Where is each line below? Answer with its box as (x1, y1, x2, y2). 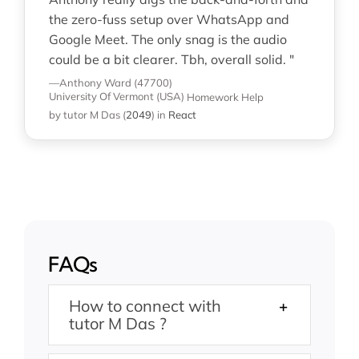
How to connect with (68, 295, 221, 316)
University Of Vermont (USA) (48, 90, 184, 103)
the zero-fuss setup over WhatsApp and (48, 10, 289, 27)
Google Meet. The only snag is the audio (48, 30, 287, 47)
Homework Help (186, 90, 264, 103)
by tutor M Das (48, 107, 120, 121)
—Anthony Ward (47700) (48, 75, 172, 89)
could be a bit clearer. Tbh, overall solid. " (48, 50, 294, 67)
